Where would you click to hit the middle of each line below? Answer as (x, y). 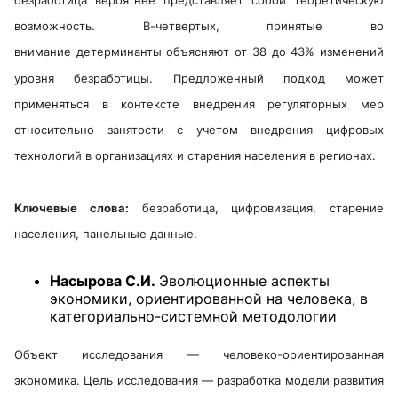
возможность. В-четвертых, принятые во (199, 26)
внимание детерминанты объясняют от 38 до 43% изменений (199, 52)
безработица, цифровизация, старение (256, 208)
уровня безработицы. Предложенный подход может (199, 78)
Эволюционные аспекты (244, 280)
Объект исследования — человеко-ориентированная (199, 354)
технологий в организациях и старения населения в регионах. (195, 156)
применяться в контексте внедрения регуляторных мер (199, 103)
